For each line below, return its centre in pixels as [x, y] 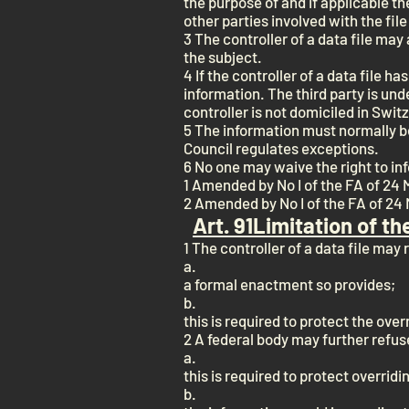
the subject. [223, 57]
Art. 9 [219, 225]
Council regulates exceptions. [281, 148]
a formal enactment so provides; [289, 284]
